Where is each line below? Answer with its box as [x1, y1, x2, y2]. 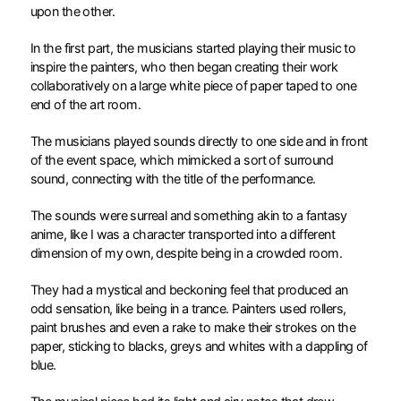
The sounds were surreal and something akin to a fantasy [30, 207, 347, 223]
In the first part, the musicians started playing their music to [30, 39, 356, 55]
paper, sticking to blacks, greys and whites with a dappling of [30, 337, 368, 354]
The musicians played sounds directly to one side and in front [30, 132, 368, 149]
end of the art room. [30, 96, 144, 112]
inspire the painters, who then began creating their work [30, 58, 338, 74]
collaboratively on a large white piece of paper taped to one [30, 77, 357, 93]
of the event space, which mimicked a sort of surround [30, 151, 334, 167]
